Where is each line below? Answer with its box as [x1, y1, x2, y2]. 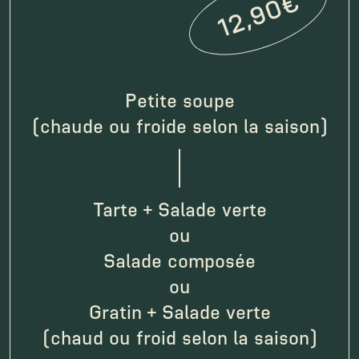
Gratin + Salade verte [88, 300, 271, 324]
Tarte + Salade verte [92, 197, 267, 221]
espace [179, 149, 240, 173]
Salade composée [103, 248, 256, 272]
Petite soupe [124, 88, 235, 112]
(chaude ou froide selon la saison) [32, 114, 327, 138]
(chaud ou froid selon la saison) [42, 325, 317, 349]
